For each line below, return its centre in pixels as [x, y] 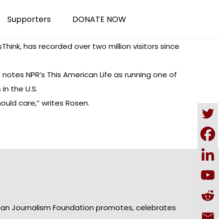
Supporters [29, 19]
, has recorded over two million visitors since [100, 46]
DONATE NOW [99, 19]
